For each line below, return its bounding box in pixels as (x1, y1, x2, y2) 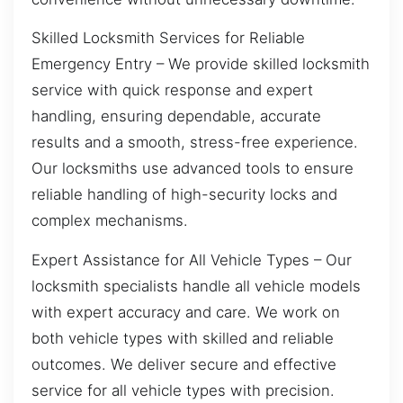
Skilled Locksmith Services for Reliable (31, 29, 305, 48)
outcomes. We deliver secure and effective (31, 354, 336, 373)
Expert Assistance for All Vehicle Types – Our (31, 250, 352, 269)
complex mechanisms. (31, 211, 188, 230)
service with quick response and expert (31, 81, 313, 100)
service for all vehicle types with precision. (31, 381, 335, 399)
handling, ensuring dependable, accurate (31, 107, 321, 126)
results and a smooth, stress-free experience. (31, 133, 358, 152)
